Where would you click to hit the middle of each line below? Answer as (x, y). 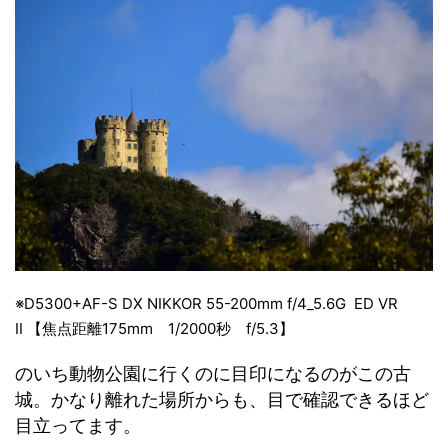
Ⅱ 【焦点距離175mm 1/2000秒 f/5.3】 (154, 329)
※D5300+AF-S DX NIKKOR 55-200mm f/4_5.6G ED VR (206, 304)
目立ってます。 (78, 426)
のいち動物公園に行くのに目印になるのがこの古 (213, 374)
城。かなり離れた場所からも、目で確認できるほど (222, 400)
